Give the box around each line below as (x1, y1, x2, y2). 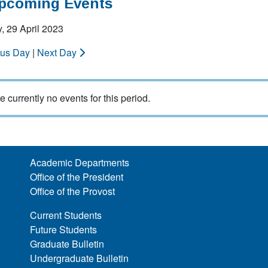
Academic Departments (30, 156, 130, 169)
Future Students (30, 223, 98, 236)
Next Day (37, 45, 79, 59)
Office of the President (30, 170, 124, 184)
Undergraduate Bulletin (30, 251, 129, 265)
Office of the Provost (30, 184, 115, 198)
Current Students (30, 208, 102, 222)
